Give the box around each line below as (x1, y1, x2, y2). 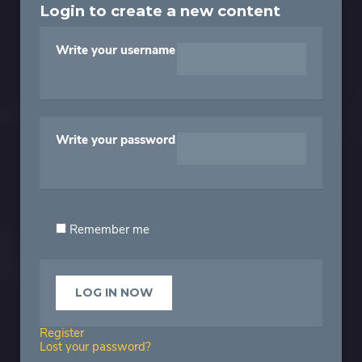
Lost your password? (40, 339, 151, 356)
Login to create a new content (40, 2, 280, 21)
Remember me (66, 221, 149, 238)
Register (40, 325, 84, 342)
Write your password (56, 132, 175, 149)
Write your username (56, 42, 175, 59)
